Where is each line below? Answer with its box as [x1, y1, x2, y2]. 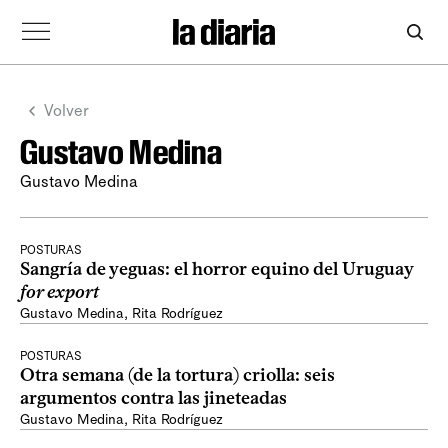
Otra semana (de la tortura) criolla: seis [20, 364, 335, 386]
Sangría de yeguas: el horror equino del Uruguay [20, 258, 414, 280]
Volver [44, 101, 89, 120]
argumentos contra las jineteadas [20, 387, 287, 409]
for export [20, 281, 99, 303]
